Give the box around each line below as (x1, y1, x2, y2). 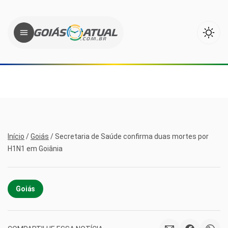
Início (8, 132, 24, 140)
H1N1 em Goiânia (8, 145, 63, 153)
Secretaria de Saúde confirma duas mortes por (55, 132, 209, 140)
